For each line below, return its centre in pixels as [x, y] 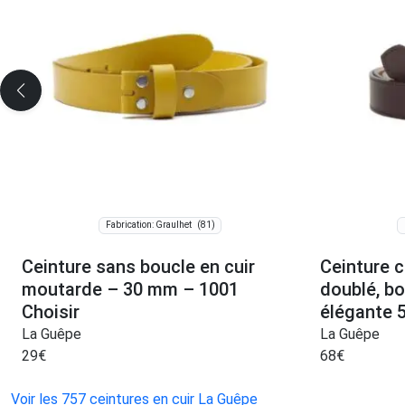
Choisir [51, 311]
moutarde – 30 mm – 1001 [130, 289]
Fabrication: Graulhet [148, 225]
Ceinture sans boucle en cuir [138, 266]
